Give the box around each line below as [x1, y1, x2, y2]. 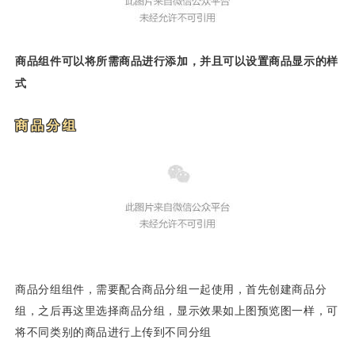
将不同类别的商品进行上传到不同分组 [15, 323, 212, 339]
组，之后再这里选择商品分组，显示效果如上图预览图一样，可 [15, 302, 338, 318]
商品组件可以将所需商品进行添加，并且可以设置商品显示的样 [15, 52, 338, 68]
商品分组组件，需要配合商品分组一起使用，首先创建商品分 [15, 281, 327, 296]
